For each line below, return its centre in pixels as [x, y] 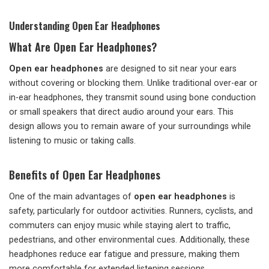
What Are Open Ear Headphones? [83, 47]
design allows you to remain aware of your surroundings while [130, 126]
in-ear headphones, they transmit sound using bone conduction [132, 98]
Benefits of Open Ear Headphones [85, 175]
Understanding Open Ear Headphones [85, 26]
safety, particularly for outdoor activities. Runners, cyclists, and [131, 211]
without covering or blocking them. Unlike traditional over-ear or [133, 83]
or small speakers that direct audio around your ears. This [121, 112]
